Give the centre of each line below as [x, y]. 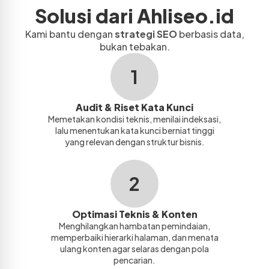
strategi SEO [146, 34]
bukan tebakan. [134, 46]
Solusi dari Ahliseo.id [134, 15]
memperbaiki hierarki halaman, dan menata [134, 237]
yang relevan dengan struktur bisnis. [134, 141]
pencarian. [134, 260]
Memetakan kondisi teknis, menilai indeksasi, [134, 119]
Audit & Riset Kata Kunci [134, 107]
